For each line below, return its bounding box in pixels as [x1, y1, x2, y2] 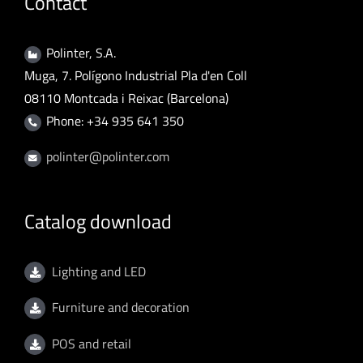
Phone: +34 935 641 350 [46, 110, 185, 130]
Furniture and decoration [51, 297, 190, 318]
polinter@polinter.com [46, 146, 170, 166]
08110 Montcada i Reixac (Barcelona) [24, 88, 228, 108]
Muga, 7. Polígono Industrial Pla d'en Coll [24, 65, 247, 85]
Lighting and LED [51, 261, 146, 281]
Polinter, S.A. [46, 42, 117, 62]
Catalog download [24, 206, 172, 236]
